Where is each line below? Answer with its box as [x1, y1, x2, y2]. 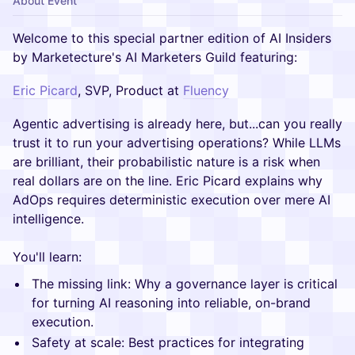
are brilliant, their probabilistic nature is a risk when [13, 154, 320, 170]
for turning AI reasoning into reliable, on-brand [32, 295, 311, 311]
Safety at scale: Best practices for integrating [32, 334, 304, 350]
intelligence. [13, 211, 84, 227]
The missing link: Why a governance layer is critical [32, 276, 338, 292]
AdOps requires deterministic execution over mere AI [13, 192, 330, 208]
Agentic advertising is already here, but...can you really [13, 116, 342, 132]
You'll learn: [13, 249, 82, 265]
